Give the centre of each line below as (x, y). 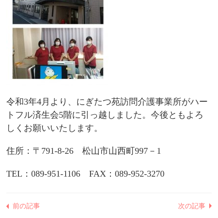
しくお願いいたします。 (54, 128)
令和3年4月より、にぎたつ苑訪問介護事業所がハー (107, 102)
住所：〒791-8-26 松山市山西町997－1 (84, 151)
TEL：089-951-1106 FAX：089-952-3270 (85, 174)
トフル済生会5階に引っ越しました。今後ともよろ (105, 115)
